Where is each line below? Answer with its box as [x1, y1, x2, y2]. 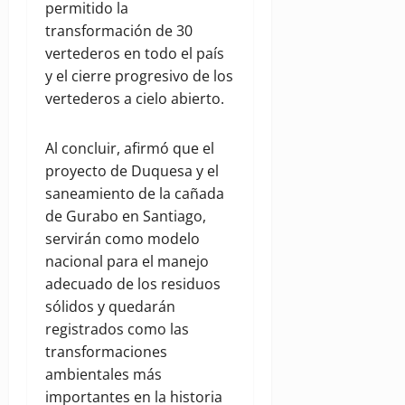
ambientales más [45, 364, 162, 385]
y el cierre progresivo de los [45, 66, 233, 87]
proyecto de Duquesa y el [45, 161, 219, 182]
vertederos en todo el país [45, 43, 224, 64]
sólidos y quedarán [45, 297, 175, 317]
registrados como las [45, 319, 189, 340]
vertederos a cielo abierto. [45, 89, 224, 109]
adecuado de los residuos [45, 274, 221, 295]
